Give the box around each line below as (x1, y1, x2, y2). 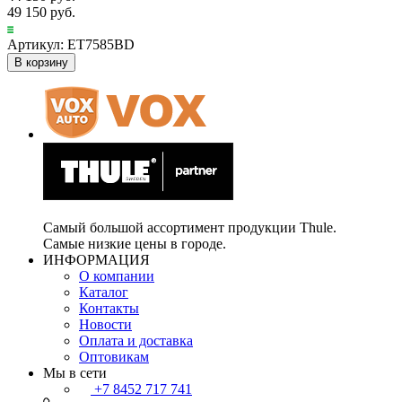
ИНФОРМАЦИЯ (43, 252, 150, 268)
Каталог (79, 284, 128, 301)
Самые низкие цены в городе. (43, 236, 226, 252)
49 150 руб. (7, 4, 75, 21)
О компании (79, 268, 154, 284)
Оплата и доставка (79, 333, 193, 349)
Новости (79, 317, 132, 333)
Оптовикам (79, 349, 149, 365)
